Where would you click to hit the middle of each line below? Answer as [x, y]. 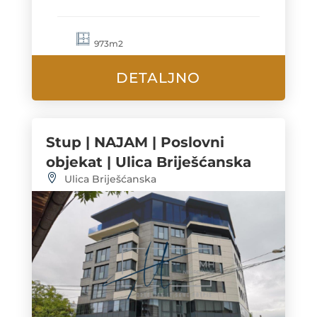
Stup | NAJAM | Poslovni [135, 142]
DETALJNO [158, 77]
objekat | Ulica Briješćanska [148, 162]
